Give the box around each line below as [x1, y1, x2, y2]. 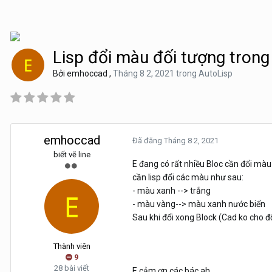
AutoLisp [199, 69, 233, 78]
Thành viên [53, 242, 90, 251]
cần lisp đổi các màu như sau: [132, 172, 243, 182]
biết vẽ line [53, 150, 90, 159]
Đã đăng [132, 136, 164, 145]
